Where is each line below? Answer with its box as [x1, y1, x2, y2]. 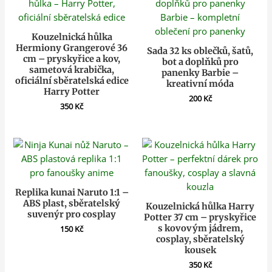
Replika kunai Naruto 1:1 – [15, 186, 129, 198]
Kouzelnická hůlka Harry [146, 200, 255, 212]
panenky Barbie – [161, 67, 239, 78]
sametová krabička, [29, 64, 115, 75]
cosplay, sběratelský [155, 233, 245, 245]
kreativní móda [166, 78, 234, 89]
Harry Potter [44, 86, 100, 97]
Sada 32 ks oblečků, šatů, [147, 45, 254, 56]
